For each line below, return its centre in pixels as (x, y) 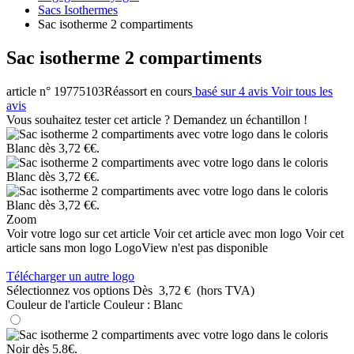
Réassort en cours (148, 91)
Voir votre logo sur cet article (78, 233)
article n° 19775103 (55, 91)
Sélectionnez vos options (68, 290)
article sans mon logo (59, 247)
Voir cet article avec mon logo (228, 233)
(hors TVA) (226, 290)
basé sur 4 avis (232, 91)
